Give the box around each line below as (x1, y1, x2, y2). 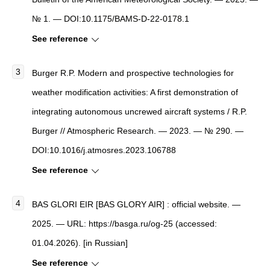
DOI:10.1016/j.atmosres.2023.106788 (32, 145, 176, 155)
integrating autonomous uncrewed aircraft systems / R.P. (32, 107, 247, 117)
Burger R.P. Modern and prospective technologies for (32, 68, 234, 78)
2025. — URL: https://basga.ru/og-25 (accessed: (32, 219, 217, 229)
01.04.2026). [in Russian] (32, 238, 128, 248)
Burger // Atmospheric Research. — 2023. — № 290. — (32, 126, 243, 136)
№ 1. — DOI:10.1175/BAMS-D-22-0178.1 (32, 14, 189, 24)
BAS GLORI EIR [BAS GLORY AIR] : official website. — (32, 199, 240, 210)
